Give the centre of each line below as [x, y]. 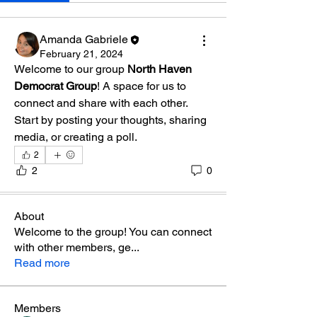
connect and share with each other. [101, 103]
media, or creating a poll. [76, 137]
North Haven [160, 69]
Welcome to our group [71, 69]
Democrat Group [56, 86]
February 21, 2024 [81, 54]
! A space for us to [142, 86]
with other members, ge [73, 247]
